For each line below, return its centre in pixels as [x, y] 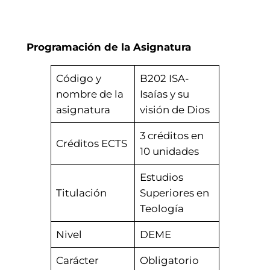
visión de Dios [175, 110]
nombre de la [90, 94]
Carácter [78, 261]
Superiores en [175, 193]
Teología [162, 209]
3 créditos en [172, 136]
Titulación [82, 193]
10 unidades [170, 152]
